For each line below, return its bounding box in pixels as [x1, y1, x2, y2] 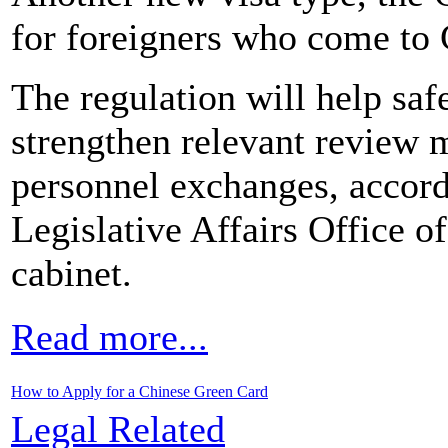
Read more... [11, 315, 208, 358]
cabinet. [11, 251, 132, 294]
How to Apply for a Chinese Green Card [11, 382, 268, 400]
